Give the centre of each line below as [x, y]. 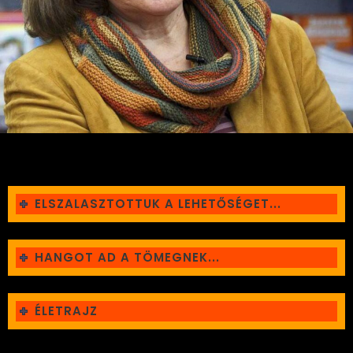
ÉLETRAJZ [67, 310]
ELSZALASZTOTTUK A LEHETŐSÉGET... [158, 204]
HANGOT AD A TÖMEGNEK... [128, 257]
